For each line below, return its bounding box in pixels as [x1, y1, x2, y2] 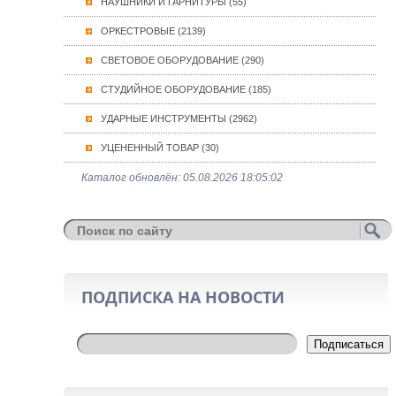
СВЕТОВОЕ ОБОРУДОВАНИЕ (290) [101, 55, 264, 65]
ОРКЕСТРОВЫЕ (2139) [101, 26, 206, 36]
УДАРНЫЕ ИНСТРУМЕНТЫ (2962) [101, 113, 257, 124]
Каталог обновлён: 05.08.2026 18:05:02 [81, 171, 283, 184]
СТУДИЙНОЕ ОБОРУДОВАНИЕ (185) [101, 84, 271, 95]
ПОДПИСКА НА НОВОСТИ [81, 286, 285, 308]
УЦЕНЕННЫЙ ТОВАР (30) [101, 142, 219, 153]
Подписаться [314, 338, 384, 351]
